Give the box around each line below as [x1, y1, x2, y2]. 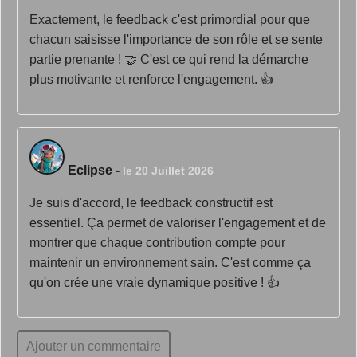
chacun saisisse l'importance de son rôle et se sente [29, 33, 323, 46]
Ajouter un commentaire [26, 339, 161, 353]
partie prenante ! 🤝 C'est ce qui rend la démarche [29, 53, 308, 66]
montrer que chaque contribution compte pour [29, 236, 285, 249]
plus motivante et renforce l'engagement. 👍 [29, 73, 273, 86]
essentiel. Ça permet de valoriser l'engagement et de [29, 216, 326, 229]
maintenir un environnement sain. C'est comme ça [29, 256, 311, 269]
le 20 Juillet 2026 [123, 164, 214, 177]
